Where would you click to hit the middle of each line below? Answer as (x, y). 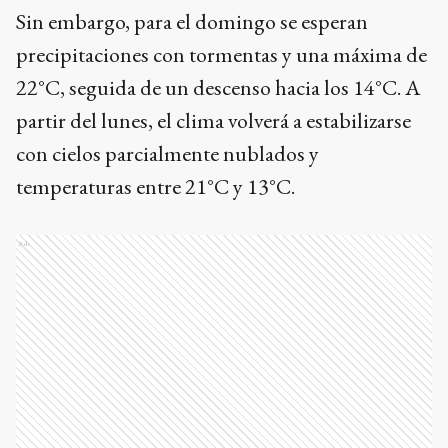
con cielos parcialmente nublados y (167, 154)
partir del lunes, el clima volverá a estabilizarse (213, 121)
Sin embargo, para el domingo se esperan (192, 22)
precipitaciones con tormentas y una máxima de (221, 55)
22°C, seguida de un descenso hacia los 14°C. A (218, 88)
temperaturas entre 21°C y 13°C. (155, 187)
